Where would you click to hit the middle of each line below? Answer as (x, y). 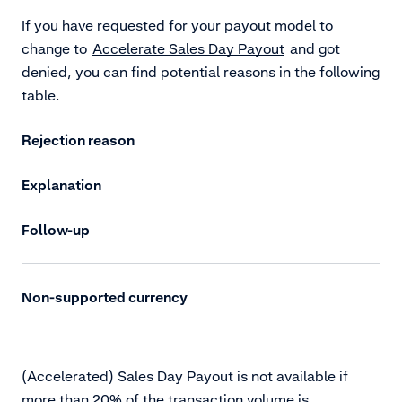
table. (40, 96)
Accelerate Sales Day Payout (188, 49)
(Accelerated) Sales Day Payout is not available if (185, 376)
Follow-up (56, 230)
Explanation (61, 185)
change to (56, 49)
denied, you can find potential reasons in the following (201, 72)
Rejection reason (78, 140)
